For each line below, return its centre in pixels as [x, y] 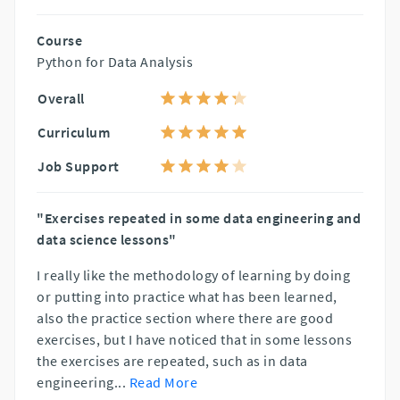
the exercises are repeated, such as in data [172, 360]
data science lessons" [107, 239]
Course [59, 40]
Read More [163, 382]
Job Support [79, 166]
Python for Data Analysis [115, 61]
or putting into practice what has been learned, [187, 296]
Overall [61, 98]
